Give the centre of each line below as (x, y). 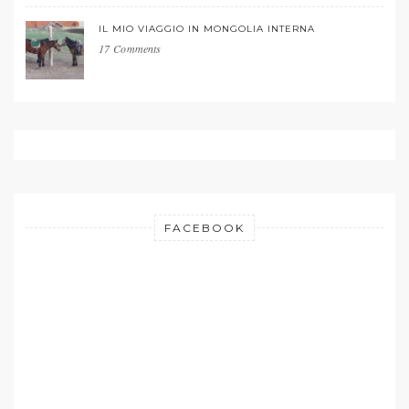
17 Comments (130, 48)
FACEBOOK (204, 227)
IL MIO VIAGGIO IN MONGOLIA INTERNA (207, 28)
